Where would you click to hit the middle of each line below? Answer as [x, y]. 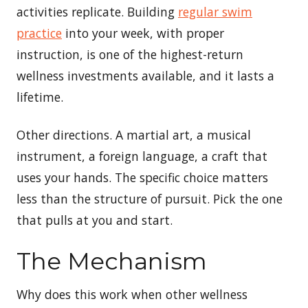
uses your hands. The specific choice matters [142, 177]
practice [39, 33]
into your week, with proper [145, 33]
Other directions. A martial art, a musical [134, 134]
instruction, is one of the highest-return [130, 54]
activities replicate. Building [97, 11]
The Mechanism [115, 261]
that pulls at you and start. [95, 220]
